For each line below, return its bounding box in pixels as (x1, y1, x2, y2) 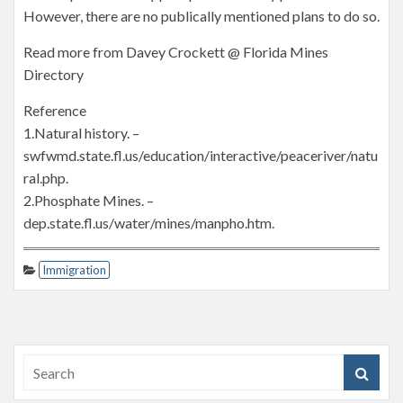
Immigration (42, 263, 106, 277)
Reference (23, 102, 86, 119)
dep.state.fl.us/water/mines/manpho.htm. (23, 214, 274, 231)
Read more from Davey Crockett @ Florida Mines (23, 43, 328, 60)
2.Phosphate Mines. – (23, 192, 154, 209)
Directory (23, 66, 84, 83)
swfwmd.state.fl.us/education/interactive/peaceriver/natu (23, 147, 378, 164)
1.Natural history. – (23, 124, 139, 141)
